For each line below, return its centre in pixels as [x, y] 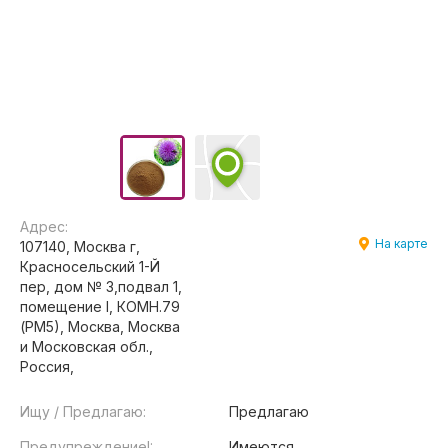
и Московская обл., [86, 346]
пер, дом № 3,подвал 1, [101, 286]
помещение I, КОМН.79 [100, 306]
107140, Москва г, [80, 246]
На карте [401, 243]
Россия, [47, 366]
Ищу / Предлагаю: [83, 411]
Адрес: [44, 226]
